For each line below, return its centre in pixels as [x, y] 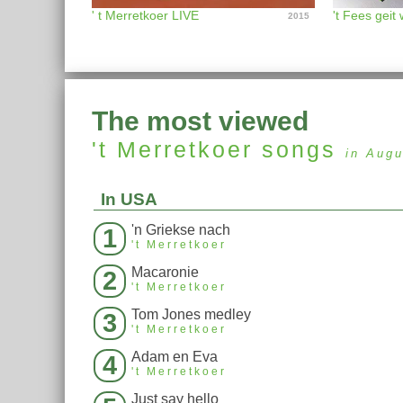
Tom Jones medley [191, 315]
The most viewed [200, 121]
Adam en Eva [175, 357]
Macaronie [165, 273]
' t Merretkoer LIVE [145, 16]
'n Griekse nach [181, 230]
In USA [129, 200]
